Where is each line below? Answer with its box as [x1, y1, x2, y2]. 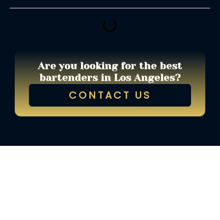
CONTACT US [69, 88, 151, 103]
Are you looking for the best [38, 60, 182, 72]
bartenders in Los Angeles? [39, 72, 181, 84]
